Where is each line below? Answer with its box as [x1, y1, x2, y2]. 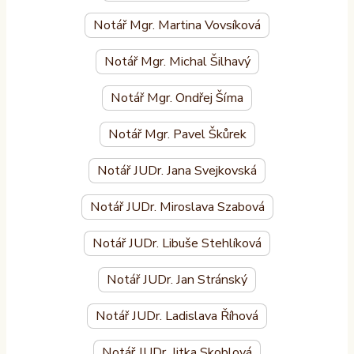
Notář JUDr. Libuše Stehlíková [92, 235, 262, 253]
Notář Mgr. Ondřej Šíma [111, 89, 243, 107]
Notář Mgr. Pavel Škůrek [107, 126, 247, 144]
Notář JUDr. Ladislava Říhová [96, 307, 258, 326]
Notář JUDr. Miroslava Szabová [89, 198, 265, 217]
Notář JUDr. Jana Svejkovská [97, 162, 257, 180]
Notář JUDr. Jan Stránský [107, 271, 247, 289]
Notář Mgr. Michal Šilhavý [104, 53, 250, 71]
